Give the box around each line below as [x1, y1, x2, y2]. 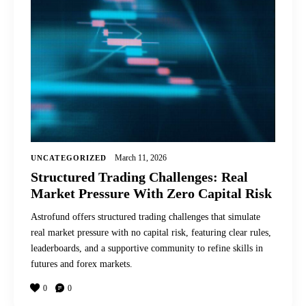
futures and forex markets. [31, 258, 133, 269]
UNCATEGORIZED [31, 153, 107, 162]
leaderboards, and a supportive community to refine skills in [31, 242, 263, 253]
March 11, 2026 [115, 152, 167, 163]
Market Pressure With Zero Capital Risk [31, 185, 272, 201]
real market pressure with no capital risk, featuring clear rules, [31, 227, 271, 238]
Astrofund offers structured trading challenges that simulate [31, 211, 260, 222]
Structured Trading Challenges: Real [31, 169, 248, 184]
